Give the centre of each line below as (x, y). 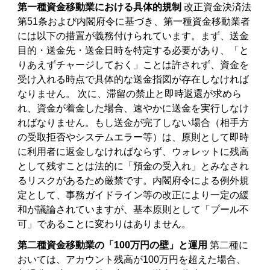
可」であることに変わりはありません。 (105, 224)
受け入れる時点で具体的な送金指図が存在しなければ (133, 79)
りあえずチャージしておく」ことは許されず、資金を (133, 64)
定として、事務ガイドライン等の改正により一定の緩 (133, 195)
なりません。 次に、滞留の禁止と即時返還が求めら (130, 93)
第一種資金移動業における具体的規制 (100, 7)
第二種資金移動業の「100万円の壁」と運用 (113, 245)
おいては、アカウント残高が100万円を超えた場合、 (132, 259)
